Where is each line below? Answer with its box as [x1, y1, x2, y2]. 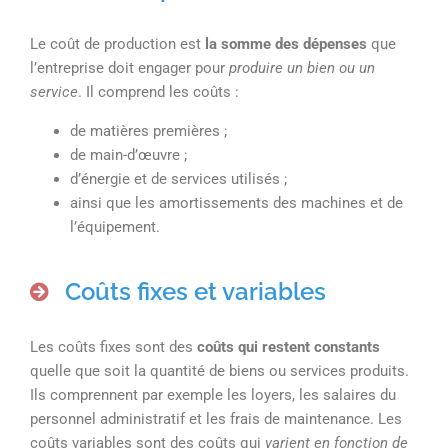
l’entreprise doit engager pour [30, 58, 225, 77]
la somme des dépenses [201, 34, 367, 53]
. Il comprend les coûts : [78, 82, 239, 101]
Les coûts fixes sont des [30, 337, 197, 356]
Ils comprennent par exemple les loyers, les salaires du [30, 385, 396, 404]
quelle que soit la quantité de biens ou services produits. [30, 361, 409, 380]
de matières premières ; [70, 121, 227, 140]
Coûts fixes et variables [65, 276, 326, 306]
